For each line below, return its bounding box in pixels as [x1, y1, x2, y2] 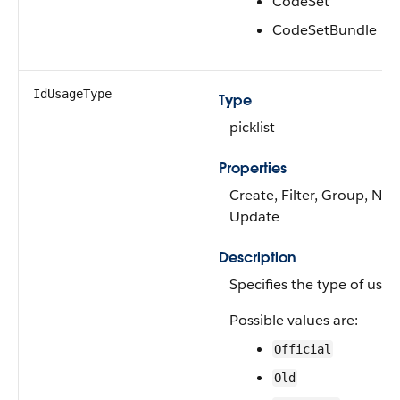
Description [219, 248, 296, 267]
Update [229, 207, 279, 226]
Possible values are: [229, 311, 358, 329]
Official [274, 342, 331, 356]
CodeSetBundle [272, 21, 377, 39]
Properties [219, 159, 287, 178]
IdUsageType [33, 87, 112, 101]
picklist [229, 118, 275, 137]
